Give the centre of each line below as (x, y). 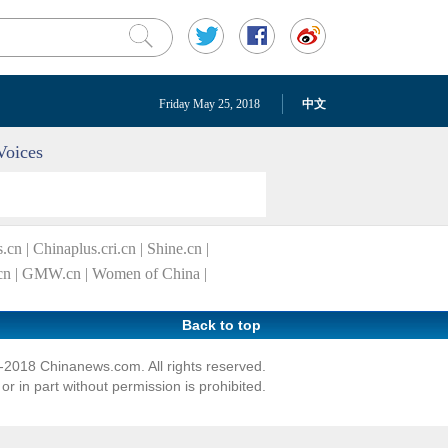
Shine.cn (174, 248)
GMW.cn (51, 273)
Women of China (146, 273)
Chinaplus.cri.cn (84, 248)
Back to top (221, 325)
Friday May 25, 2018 (209, 104)
